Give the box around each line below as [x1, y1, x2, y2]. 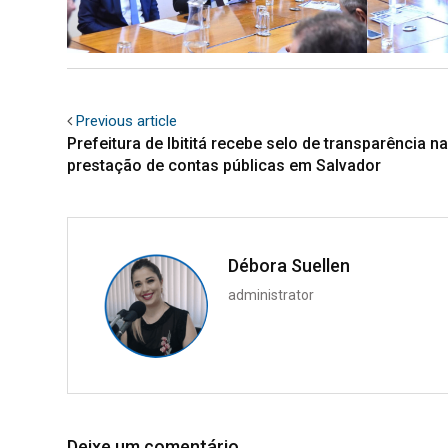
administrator [228, 286, 314, 303]
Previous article [76, 111, 177, 130]
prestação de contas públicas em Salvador [67, 155, 381, 175]
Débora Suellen [228, 254, 350, 276]
